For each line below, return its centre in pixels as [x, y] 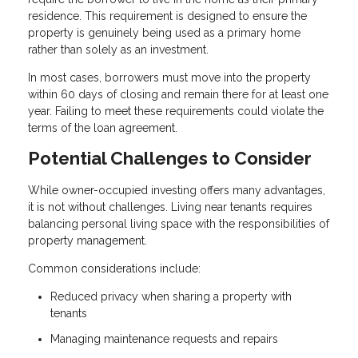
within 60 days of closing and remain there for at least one [178, 94]
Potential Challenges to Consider [170, 158]
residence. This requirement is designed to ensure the [167, 16]
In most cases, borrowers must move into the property [169, 77]
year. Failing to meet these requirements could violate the [176, 111]
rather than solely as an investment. [118, 49]
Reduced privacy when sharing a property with [171, 297]
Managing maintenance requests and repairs [164, 338]
